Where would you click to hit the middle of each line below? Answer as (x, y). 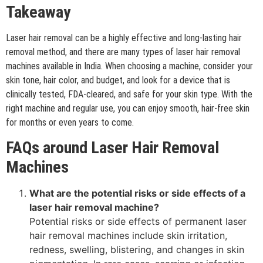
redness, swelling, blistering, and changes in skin (137, 250)
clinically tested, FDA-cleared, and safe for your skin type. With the (129, 95)
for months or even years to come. (70, 123)
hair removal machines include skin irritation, (128, 236)
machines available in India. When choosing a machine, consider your (129, 66)
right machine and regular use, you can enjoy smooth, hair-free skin (128, 109)
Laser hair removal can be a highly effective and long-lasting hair (124, 38)
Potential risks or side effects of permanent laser (138, 222)
